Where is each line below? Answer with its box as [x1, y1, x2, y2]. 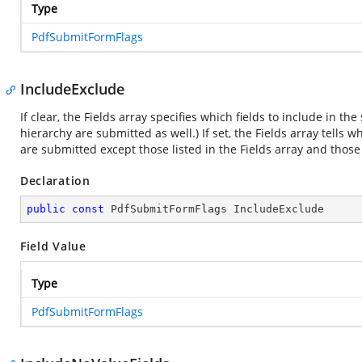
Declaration [20, 173, 90, 188]
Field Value [20, 238, 86, 254]
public [27, 203, 65, 215]
